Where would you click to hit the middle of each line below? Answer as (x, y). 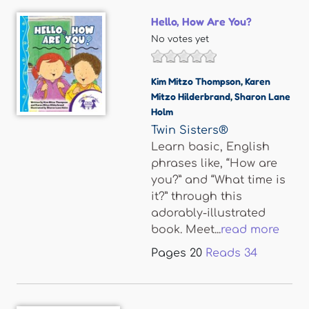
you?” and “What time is (218, 180)
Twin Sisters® (190, 130)
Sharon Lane (262, 96)
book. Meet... (186, 230)
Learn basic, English (210, 147)
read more (250, 230)
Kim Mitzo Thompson (196, 81)
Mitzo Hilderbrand (191, 96)
